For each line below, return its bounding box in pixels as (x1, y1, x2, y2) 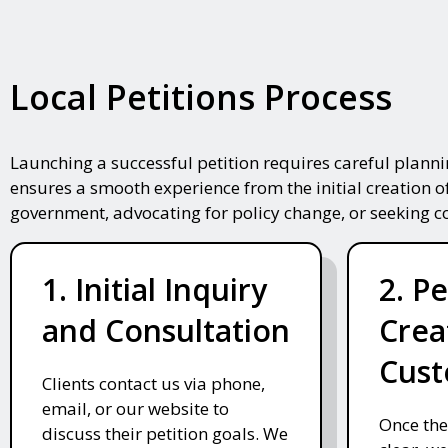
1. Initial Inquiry (42, 269, 267, 311)
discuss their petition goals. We (42, 422, 288, 446)
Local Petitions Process (10, 74, 392, 121)
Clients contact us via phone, (42, 372, 265, 396)
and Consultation (42, 310, 290, 352)
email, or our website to (42, 397, 229, 421)
